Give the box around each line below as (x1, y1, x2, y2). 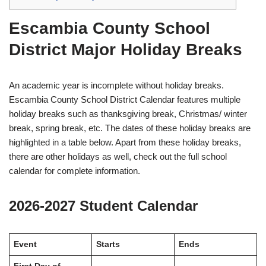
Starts (96, 240, 120, 249)
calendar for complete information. (9, 166, 140, 176)
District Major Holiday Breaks (9, 40, 242, 59)
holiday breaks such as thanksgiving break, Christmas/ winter (9, 109, 247, 119)
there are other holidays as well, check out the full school (9, 151, 227, 162)
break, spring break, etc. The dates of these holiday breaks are (9, 123, 251, 134)
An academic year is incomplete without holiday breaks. (9, 80, 224, 91)
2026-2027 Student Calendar (9, 198, 198, 214)
